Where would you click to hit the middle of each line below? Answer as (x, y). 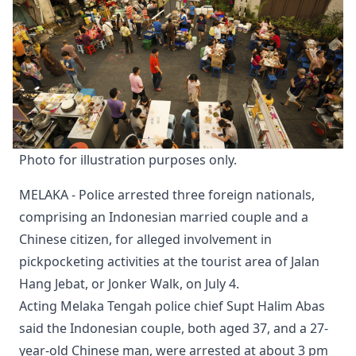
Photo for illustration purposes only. (128, 159)
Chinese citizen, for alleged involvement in (145, 239)
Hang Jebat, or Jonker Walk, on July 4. (129, 283)
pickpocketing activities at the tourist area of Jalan (169, 261)
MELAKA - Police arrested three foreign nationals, (167, 194)
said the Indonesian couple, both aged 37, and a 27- (174, 328)
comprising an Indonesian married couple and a (164, 217)
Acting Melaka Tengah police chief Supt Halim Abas (172, 306)
